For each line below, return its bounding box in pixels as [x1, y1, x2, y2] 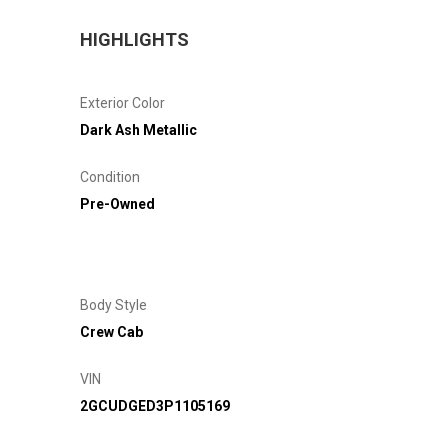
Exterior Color [80, 94, 165, 111]
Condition [80, 168, 140, 185]
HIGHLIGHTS [80, 28, 189, 50]
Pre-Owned [80, 195, 155, 212]
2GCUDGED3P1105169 [80, 397, 230, 414]
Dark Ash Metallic [80, 121, 197, 138]
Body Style [80, 296, 147, 313]
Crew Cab [80, 323, 143, 340]
